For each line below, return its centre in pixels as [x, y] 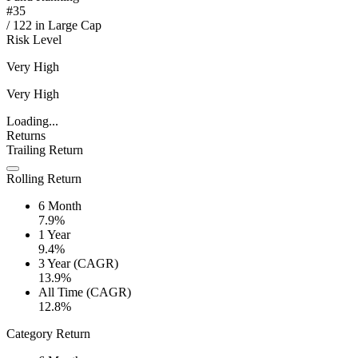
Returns [26, 136]
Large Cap [75, 26]
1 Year [54, 235]
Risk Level [34, 40]
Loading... [32, 121]
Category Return [48, 334]
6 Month [60, 206]
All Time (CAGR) [85, 292]
